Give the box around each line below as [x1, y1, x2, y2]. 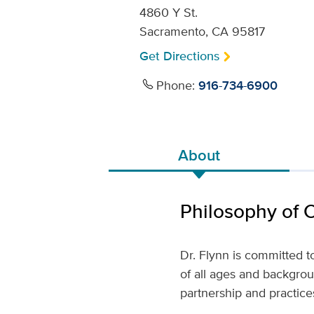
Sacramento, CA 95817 [139, 22, 265, 40]
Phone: [156, 76, 198, 94]
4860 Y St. [139, 4, 198, 21]
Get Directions [139, 47, 219, 65]
